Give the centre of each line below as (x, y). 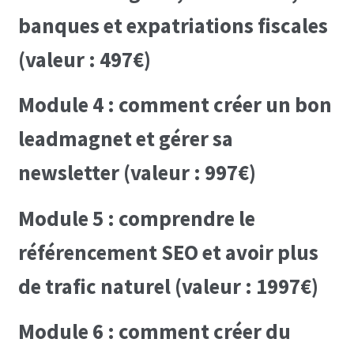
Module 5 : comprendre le (136, 218)
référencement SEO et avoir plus (168, 252)
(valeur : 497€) (84, 59)
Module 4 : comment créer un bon (175, 105)
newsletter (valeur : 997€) (137, 173)
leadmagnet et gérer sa (125, 139)
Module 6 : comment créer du (154, 332)
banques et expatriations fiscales (173, 25)
